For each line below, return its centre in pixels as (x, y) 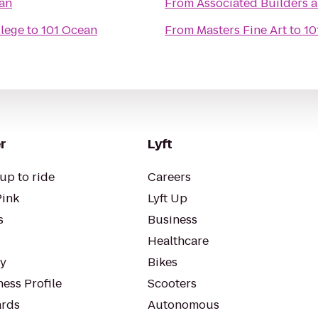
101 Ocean (69, 30)
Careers (169, 177)
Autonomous (183, 305)
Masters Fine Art (242, 30)
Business (172, 220)
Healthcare (178, 241)
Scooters (172, 284)
